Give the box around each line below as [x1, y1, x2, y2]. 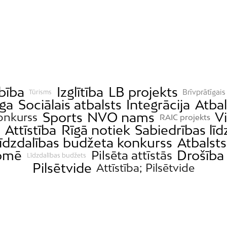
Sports [42, 109, 83, 126]
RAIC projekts [159, 112, 210, 122]
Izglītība [57, 84, 103, 100]
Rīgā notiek [61, 122, 130, 138]
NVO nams [87, 109, 155, 126]
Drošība [177, 147, 224, 164]
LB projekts [108, 84, 178, 100]
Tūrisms [29, 88, 52, 96]
